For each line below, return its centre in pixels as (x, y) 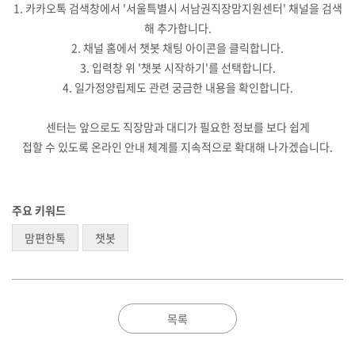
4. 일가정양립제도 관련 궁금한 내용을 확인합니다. (177, 87)
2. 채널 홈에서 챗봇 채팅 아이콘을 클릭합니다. (177, 47)
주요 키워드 (39, 210)
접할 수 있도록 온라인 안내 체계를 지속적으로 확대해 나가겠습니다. (177, 146)
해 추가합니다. (177, 27)
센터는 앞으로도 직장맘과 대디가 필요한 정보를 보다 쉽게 (177, 126)
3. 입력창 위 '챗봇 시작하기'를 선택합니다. (177, 67)
